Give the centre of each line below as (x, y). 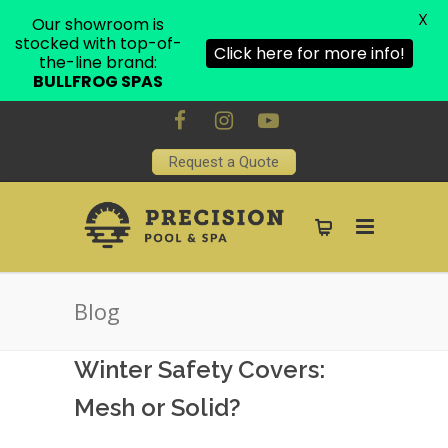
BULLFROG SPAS (98, 81)
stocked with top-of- (98, 43)
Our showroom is (98, 24)
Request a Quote (224, 161)
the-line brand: (98, 62)
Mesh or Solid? (157, 407)
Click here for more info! (309, 53)
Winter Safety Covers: (199, 369)
